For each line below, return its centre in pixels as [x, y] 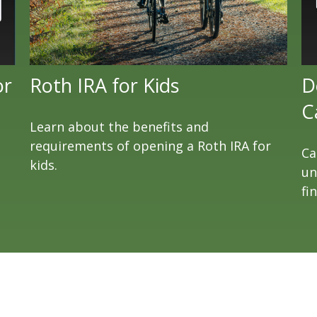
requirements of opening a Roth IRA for [151, 145]
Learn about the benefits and [120, 126]
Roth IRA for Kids [105, 85]
